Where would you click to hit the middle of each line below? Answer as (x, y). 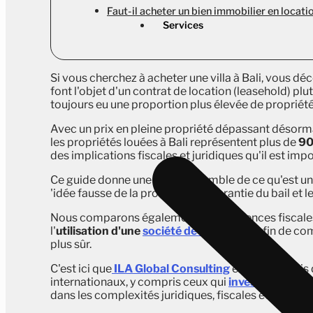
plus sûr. (71, 244)
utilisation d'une (99, 231)
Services (183, 25)
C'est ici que (81, 269)
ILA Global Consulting (171, 269)
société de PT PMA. (194, 231)
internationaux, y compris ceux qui (139, 282)
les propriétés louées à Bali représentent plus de (173, 142)
